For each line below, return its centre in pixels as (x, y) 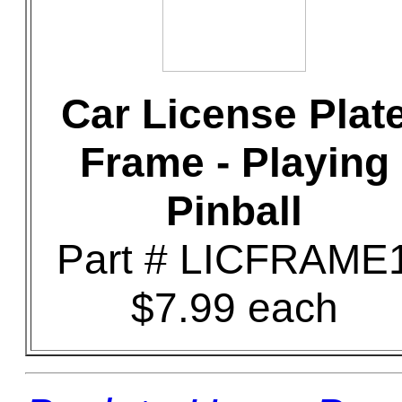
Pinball (234, 211)
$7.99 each (234, 308)
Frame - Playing (234, 162)
